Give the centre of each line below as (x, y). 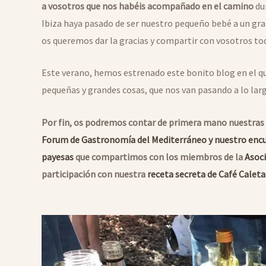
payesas (58, 156)
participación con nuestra (94, 174)
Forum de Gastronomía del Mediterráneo (124, 139)
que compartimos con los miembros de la (159, 156)
